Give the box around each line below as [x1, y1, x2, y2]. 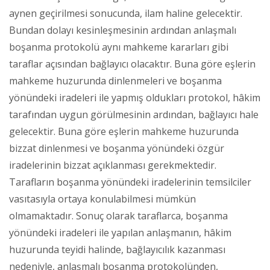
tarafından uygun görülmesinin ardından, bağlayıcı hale [9, 107, 259, 121]
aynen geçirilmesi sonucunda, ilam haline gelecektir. [9, 6, 242, 20]
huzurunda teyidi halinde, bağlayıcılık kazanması [9, 242, 225, 256]
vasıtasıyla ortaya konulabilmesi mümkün [9, 192, 196, 206]
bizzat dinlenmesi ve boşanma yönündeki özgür [9, 141, 224, 155]
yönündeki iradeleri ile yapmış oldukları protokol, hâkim [9, 90, 260, 104]
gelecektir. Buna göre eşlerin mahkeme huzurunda [9, 124, 239, 138]
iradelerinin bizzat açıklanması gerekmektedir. [9, 158, 216, 172]
